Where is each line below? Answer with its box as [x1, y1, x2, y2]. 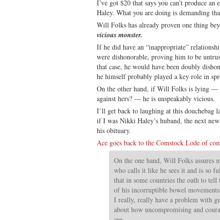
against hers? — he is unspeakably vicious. [97, 93, 215, 103]
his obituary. [97, 125, 131, 135]
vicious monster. [97, 29, 142, 40]
